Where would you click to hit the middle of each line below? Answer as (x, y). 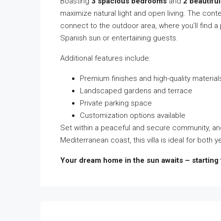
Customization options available (133, 115)
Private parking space (116, 103)
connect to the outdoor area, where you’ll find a (140, 26)
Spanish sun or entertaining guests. (119, 38)
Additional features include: (105, 58)
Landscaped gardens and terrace (136, 91)
